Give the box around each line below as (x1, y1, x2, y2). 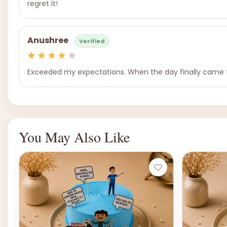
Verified (79, 37, 105, 45)
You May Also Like (19, 127, 130, 146)
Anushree (27, 34, 68, 47)
